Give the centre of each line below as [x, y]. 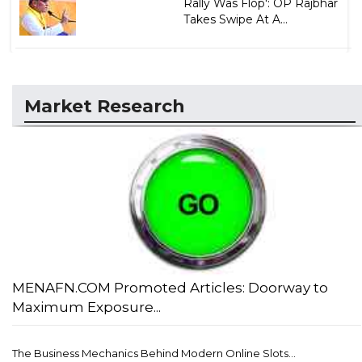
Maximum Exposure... [86, 307]
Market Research [105, 106]
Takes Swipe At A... [235, 19]
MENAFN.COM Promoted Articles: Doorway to [170, 288]
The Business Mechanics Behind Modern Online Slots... [154, 354]
